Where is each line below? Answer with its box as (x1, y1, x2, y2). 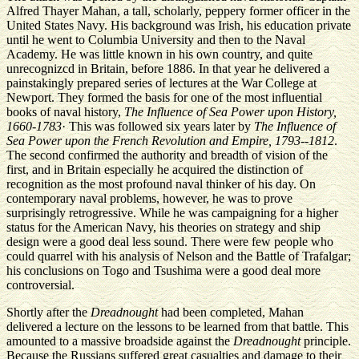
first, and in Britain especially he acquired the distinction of (6, 163, 303, 176)
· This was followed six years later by (62, 119, 254, 133)
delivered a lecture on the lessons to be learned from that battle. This (6, 320, 349, 333)
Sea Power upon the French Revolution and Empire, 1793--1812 (6, 134, 334, 147)
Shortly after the (6, 305, 91, 319)
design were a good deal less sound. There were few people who (6, 235, 333, 248)
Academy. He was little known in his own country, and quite (6, 47, 313, 61)
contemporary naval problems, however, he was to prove (6, 192, 292, 205)
